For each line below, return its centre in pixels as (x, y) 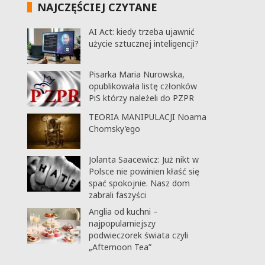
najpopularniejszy (122, 223)
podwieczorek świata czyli (138, 235)
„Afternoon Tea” (120, 247)
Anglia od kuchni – (123, 211)
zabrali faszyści (117, 195)
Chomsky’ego (114, 129)
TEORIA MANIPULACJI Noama (147, 117)
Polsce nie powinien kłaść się (144, 171)
